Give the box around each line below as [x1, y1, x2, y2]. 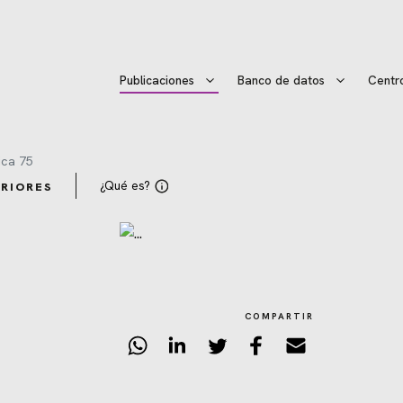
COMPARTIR [244, 310, 314, 323]
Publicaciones [120, 73, 195, 89]
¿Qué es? [99, 178, 150, 193]
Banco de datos [237, 73, 326, 89]
